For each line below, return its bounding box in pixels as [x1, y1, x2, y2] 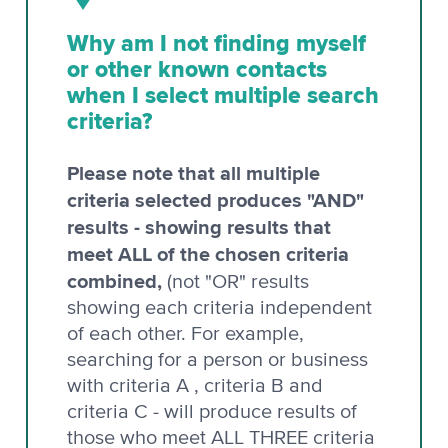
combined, [67, 265, 162, 296]
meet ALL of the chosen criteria [67, 238, 349, 269]
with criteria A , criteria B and [67, 375, 323, 396]
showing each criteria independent [67, 297, 372, 318]
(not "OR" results [162, 271, 309, 292]
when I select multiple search [67, 77, 379, 112]
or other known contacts [67, 51, 327, 86]
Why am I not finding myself [67, 25, 366, 60]
